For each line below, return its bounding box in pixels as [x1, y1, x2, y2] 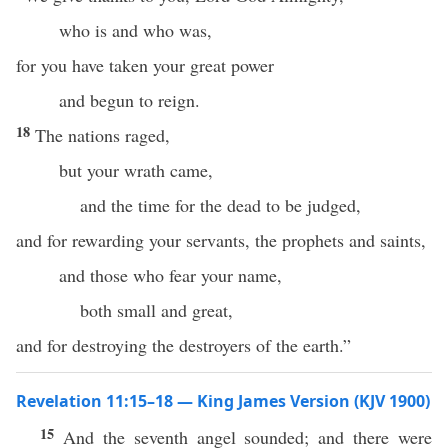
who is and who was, [58, 18, 212, 42]
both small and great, [80, 298, 233, 322]
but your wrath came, [58, 158, 213, 182]
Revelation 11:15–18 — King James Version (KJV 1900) [16, 390, 430, 412]
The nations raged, [35, 123, 170, 147]
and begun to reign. [58, 88, 200, 112]
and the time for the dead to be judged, [80, 193, 361, 217]
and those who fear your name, [58, 263, 282, 287]
